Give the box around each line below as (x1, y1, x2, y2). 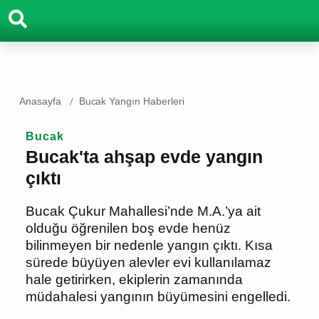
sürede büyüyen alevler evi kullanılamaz (26, 253, 290, 272)
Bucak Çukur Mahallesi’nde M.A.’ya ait (26, 202, 272, 221)
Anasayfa (19, 95, 62, 108)
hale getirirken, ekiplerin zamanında (26, 271, 266, 289)
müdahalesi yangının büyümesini (26, 288, 244, 306)
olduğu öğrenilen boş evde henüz (26, 219, 243, 238)
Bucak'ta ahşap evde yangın (26, 145, 288, 169)
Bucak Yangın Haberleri (80, 95, 186, 108)
